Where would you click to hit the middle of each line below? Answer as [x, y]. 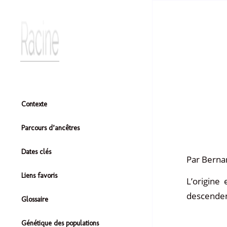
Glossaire [35, 199]
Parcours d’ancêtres [50, 128]
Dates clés [36, 152]
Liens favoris [39, 176]
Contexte [34, 104]
